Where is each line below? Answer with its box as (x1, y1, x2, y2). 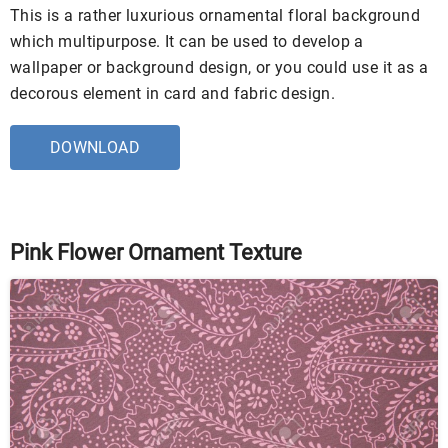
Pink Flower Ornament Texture (10, 239, 302, 265)
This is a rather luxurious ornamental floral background (10, 5, 420, 25)
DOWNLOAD (49, 137, 141, 157)
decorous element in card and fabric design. (10, 83, 336, 103)
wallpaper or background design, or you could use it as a (10, 57, 429, 77)
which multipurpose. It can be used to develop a (10, 31, 364, 51)
